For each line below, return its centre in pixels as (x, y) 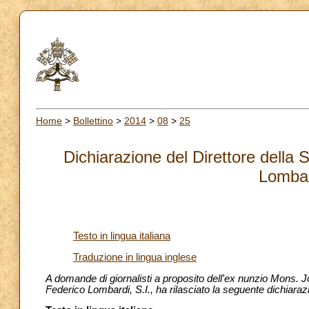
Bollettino (93, 120)
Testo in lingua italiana (122, 236)
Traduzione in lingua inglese (135, 257)
